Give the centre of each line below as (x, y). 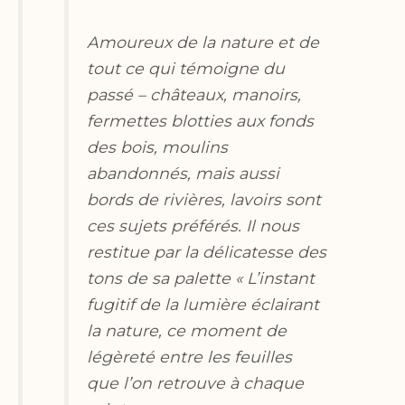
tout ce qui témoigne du (186, 69)
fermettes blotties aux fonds (201, 121)
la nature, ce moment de (187, 331)
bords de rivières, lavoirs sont (204, 200)
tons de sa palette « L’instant (201, 278)
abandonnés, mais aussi (184, 174)
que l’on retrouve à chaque (196, 383)
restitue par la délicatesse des (207, 252)
